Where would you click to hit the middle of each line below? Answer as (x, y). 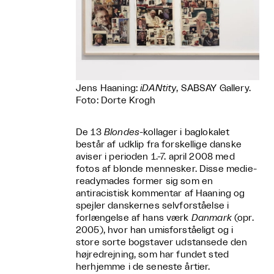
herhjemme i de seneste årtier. (143, 267)
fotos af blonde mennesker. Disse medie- (166, 169)
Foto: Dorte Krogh (116, 100)
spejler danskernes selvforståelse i (153, 206)
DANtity (159, 88)
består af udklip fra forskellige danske (159, 144)
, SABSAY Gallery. (213, 88)
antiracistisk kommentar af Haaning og (161, 193)
